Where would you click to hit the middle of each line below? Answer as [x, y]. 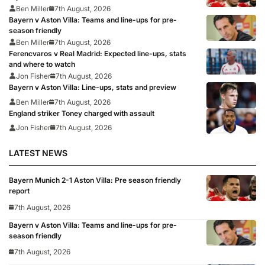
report [19, 190]
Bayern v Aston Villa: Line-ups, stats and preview [93, 87]
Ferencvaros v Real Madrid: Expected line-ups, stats [98, 53]
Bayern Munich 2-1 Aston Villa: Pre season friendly [95, 180]
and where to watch [42, 64]
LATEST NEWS [38, 153]
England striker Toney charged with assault [82, 113]
